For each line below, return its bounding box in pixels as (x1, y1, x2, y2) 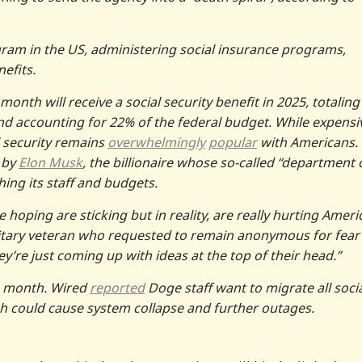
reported (90, 278, 145, 297)
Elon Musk (19, 153, 82, 171)
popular (208, 133, 257, 151)
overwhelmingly (107, 133, 205, 151)
